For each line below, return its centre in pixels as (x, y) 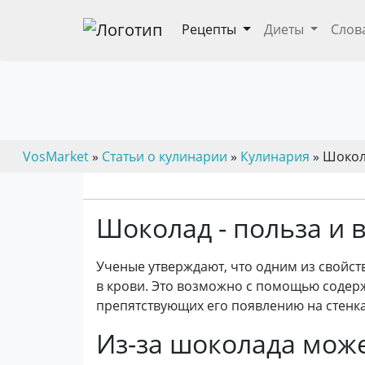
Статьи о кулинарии (165, 156)
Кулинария (275, 156)
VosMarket (56, 156)
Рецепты (211, 29)
